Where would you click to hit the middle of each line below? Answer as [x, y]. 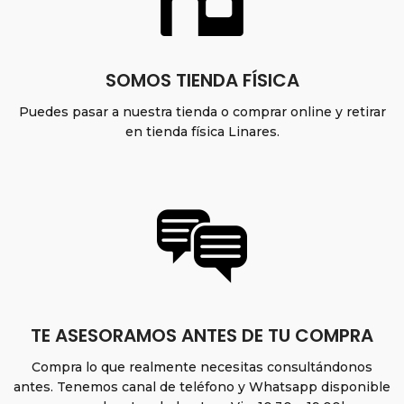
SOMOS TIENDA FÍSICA [202, 80]
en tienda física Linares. [202, 132]
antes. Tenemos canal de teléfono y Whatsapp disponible [202, 387]
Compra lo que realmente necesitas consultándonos [202, 367]
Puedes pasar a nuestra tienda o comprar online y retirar [202, 112]
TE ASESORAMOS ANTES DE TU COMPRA [202, 335]
